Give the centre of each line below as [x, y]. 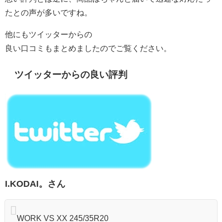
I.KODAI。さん [35, 184]
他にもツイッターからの [49, 35]
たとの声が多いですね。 [49, 13]
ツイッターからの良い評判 [71, 75]
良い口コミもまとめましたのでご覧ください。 [88, 49]
